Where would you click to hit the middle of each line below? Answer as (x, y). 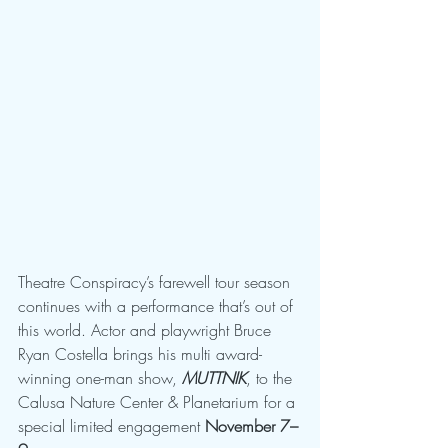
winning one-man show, (100, 378)
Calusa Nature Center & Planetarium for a (159, 402)
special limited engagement (111, 426)
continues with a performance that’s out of (158, 306)
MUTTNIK (214, 378)
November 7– (251, 426)
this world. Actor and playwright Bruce (147, 330)
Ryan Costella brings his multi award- (140, 354)
